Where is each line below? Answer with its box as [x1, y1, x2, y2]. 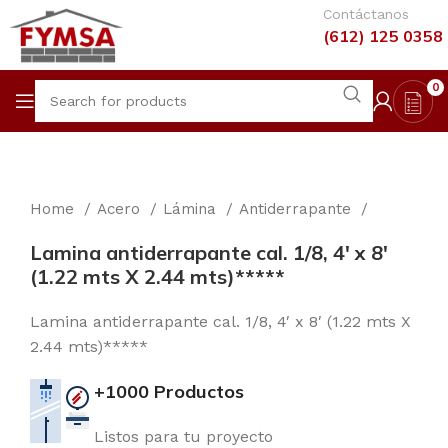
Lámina [163, 200, 221, 218]
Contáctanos [323, 6, 409, 22]
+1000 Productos [94, 380, 244, 403]
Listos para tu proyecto [94, 427, 273, 446]
